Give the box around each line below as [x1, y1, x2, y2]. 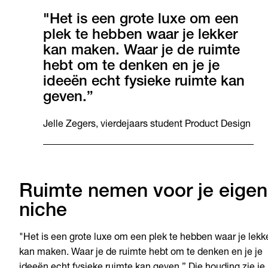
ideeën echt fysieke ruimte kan [43, 75, 245, 90]
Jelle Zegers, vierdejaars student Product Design [43, 120, 251, 130]
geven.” [43, 91, 93, 106]
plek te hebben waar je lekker [43, 29, 237, 44]
